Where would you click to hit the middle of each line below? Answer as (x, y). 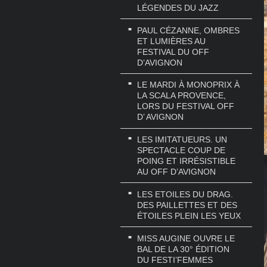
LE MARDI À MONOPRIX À (188, 85)
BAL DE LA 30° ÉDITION (183, 249)
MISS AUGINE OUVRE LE (186, 239)
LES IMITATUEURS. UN (182, 140)
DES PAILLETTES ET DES (187, 205)
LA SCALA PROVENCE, (181, 96)
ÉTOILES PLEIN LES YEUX (189, 216)
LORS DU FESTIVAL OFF (186, 106)
